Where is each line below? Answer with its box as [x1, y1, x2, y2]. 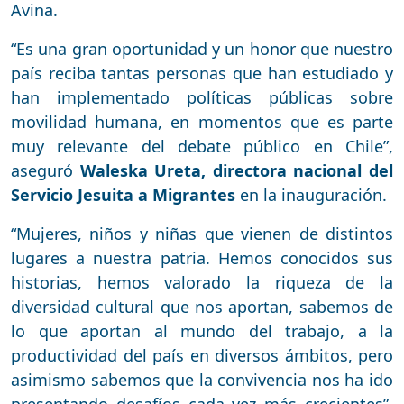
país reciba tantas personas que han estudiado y [11, 62, 393, 85]
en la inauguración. [235, 184, 387, 207]
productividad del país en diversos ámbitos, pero [11, 344, 393, 367]
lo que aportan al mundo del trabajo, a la [11, 320, 393, 343]
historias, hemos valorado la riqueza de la [11, 271, 393, 294]
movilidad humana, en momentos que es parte [11, 111, 393, 133]
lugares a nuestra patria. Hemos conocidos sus [11, 247, 393, 270]
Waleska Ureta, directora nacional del [79, 160, 394, 182]
